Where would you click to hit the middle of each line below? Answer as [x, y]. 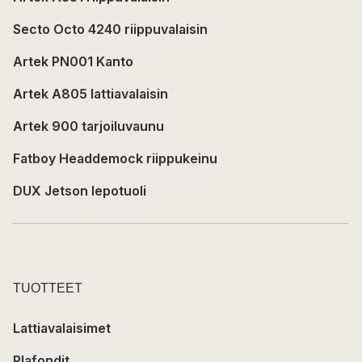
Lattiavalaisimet [62, 328]
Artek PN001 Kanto [73, 61]
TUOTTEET [48, 288]
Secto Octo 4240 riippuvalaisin [110, 29]
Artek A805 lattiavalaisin [90, 93]
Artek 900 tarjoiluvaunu [88, 126]
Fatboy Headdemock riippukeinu [115, 158]
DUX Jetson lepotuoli [80, 190]
